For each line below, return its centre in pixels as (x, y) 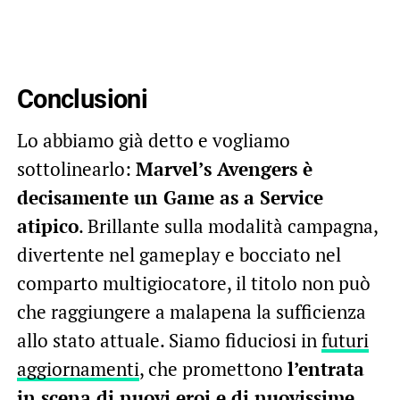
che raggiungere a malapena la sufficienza (191, 311)
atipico (47, 225)
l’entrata (325, 368)
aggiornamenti (78, 368)
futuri (345, 340)
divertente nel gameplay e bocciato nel (179, 254)
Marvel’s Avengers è (224, 168)
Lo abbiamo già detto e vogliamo (153, 140)
